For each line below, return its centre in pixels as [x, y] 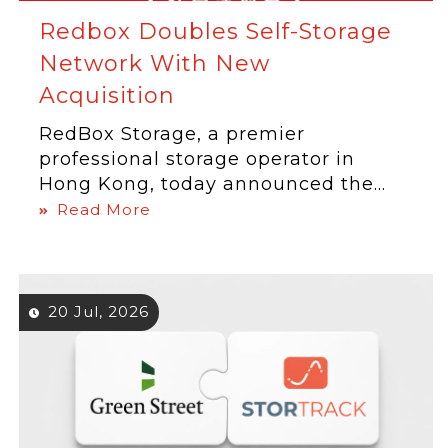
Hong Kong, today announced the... [213, 184]
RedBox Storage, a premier [172, 134]
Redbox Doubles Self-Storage [216, 31]
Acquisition [107, 95]
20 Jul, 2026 [99, 311]
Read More [104, 209]
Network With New [155, 63]
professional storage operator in [197, 159]
